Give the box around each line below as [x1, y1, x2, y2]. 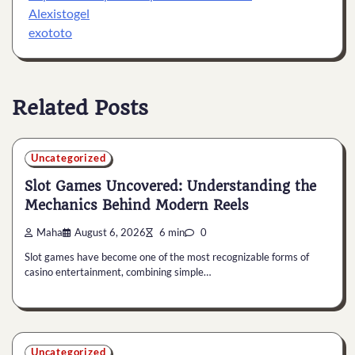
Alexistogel [29, 6, 90, 21]
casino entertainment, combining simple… [25, 265, 211, 279]
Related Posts [12, 95, 148, 120]
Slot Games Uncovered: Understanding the [25, 178, 316, 195]
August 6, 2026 [74, 226, 146, 239]
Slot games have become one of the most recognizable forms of [25, 250, 309, 264]
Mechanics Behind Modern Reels [25, 197, 249, 214]
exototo [29, 25, 72, 40]
